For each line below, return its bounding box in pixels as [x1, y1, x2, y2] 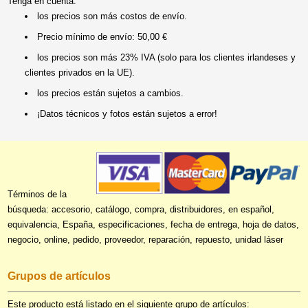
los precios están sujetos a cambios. [37, 88, 184, 98]
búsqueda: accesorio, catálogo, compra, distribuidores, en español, [8, 204, 275, 214]
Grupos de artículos [8, 270, 111, 282]
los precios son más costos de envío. [37, 11, 188, 21]
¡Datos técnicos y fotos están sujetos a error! [37, 109, 218, 119]
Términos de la [8, 189, 67, 199]
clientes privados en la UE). [25, 67, 135, 78]
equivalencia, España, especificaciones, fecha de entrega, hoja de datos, [8, 219, 300, 230]
